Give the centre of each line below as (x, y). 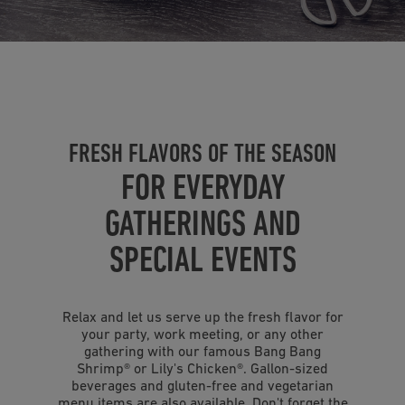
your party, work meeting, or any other (202, 335)
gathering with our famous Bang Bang (202, 353)
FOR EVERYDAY (202, 190)
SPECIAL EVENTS (202, 262)
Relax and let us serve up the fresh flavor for (202, 318)
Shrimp (100, 370)
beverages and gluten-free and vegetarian (202, 387)
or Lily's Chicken (184, 370)
